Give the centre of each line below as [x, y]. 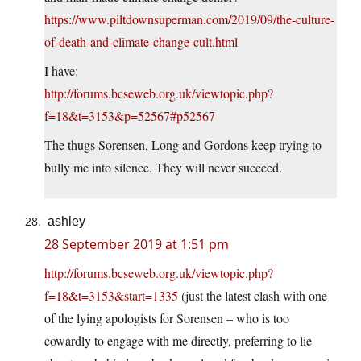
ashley [66, 221]
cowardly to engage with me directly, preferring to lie [178, 340]
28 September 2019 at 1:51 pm [137, 244]
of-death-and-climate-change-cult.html [141, 41]
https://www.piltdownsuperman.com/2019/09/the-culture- [189, 19]
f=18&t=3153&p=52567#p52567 [130, 115]
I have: [61, 70]
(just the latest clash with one [253, 295]
